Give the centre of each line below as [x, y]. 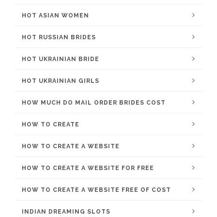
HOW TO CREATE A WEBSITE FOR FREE [88, 168]
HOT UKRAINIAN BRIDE [61, 59]
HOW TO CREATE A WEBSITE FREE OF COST [96, 190]
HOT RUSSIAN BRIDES [59, 37]
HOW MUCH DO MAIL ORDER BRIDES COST [94, 103]
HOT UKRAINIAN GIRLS [61, 81]
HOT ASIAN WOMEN [55, 15]
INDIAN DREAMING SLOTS [66, 212]
